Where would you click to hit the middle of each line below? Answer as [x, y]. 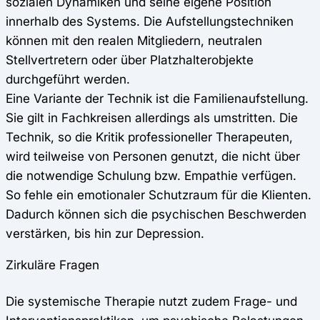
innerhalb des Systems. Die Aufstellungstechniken [150, 21]
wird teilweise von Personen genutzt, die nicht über [153, 156]
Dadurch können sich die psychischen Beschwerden [156, 214]
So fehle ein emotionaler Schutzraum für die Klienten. [159, 195]
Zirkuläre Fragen [52, 265]
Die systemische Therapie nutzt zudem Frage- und [151, 301]
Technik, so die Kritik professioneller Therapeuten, [149, 137]
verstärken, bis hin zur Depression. [107, 234]
